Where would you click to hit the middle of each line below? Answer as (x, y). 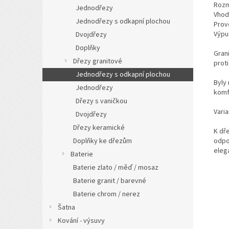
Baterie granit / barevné (110, 181)
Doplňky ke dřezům (102, 141)
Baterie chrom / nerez (107, 194)
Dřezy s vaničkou (101, 101)
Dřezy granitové (98, 61)
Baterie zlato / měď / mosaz (116, 168)
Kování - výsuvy (81, 221)
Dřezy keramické (99, 128)
